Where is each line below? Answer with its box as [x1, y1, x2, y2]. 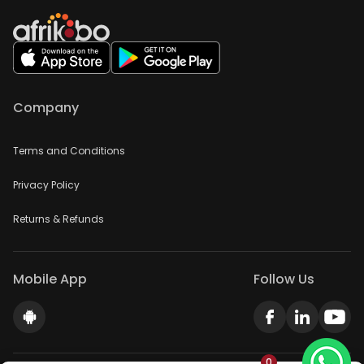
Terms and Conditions [13, 144, 125, 158]
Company [13, 98, 79, 118]
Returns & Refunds [13, 212, 104, 227]
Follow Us [253, 270, 314, 289]
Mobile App [13, 270, 87, 289]
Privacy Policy [13, 178, 80, 193]
